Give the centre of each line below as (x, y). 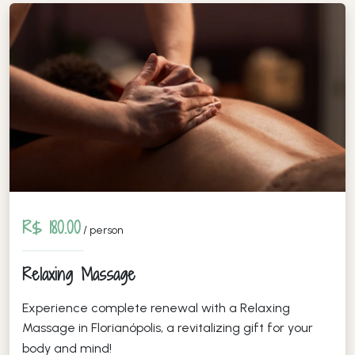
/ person (102, 230)
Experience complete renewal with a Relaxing (156, 307)
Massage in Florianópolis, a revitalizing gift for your (168, 327)
